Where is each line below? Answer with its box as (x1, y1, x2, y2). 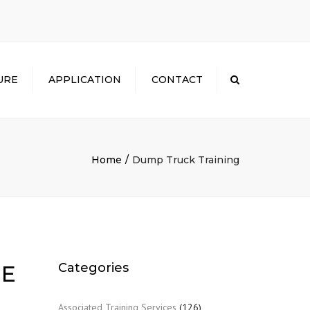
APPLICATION (48, 73, 121, 86)
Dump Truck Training (132, 154, 239, 166)
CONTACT (152, 73, 203, 86)
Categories (57, 259, 129, 275)
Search (239, 74, 265, 84)
